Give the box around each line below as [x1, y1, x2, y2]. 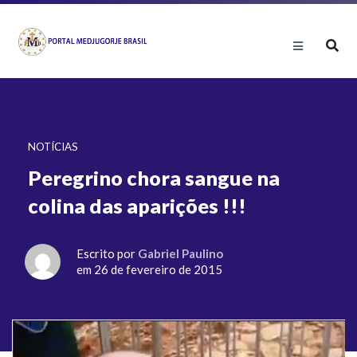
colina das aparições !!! [28, 194, 246, 218]
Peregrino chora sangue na [28, 166, 280, 190]
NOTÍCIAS [28, 140, 78, 153]
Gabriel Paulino [138, 246, 223, 261]
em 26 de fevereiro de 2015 [76, 262, 222, 277]
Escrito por [76, 246, 138, 261]
